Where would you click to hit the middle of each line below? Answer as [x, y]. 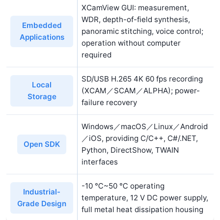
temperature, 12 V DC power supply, [145, 198]
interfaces [100, 162]
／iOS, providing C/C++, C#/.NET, [140, 138]
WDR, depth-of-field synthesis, [136, 20]
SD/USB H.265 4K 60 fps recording [142, 79]
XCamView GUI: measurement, [135, 8]
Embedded [42, 26]
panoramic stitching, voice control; [142, 31]
